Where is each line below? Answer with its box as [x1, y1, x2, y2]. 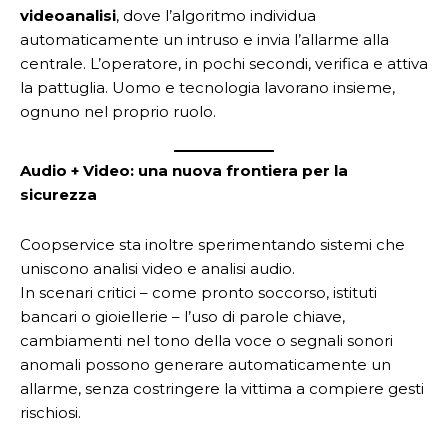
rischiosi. [20, 403, 81, 422]
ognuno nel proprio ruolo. [20, 101, 216, 121]
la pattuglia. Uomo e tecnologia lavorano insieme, [20, 77, 395, 97]
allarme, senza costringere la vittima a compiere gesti [20, 379, 424, 398]
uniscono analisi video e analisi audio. [20, 259, 295, 278]
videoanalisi [20, 5, 116, 25]
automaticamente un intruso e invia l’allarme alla [20, 29, 389, 49]
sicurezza [20, 185, 97, 204]
